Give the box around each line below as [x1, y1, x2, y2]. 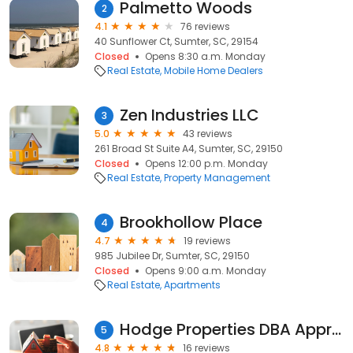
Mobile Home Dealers [164, 64, 263, 77]
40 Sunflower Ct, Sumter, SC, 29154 [95, 35, 258, 48]
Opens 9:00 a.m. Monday [145, 264, 266, 277]
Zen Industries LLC [120, 104, 259, 126]
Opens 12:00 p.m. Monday [145, 157, 268, 170]
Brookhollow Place [120, 211, 262, 233]
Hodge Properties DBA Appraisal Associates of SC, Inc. [332, 318, 341, 340]
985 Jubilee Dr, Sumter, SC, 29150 [95, 249, 250, 262]
